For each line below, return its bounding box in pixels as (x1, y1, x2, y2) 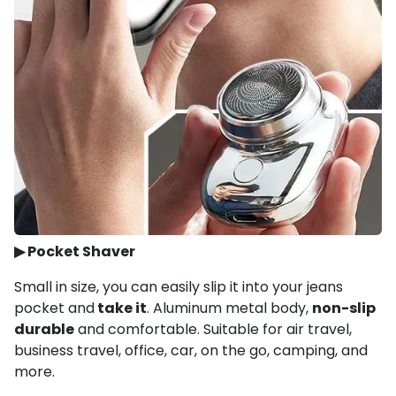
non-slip (312, 298, 376, 318)
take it (95, 298, 147, 318)
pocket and (14, 298, 95, 318)
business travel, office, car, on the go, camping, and (14, 340, 368, 361)
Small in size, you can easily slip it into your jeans (14, 277, 343, 297)
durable (14, 319, 74, 339)
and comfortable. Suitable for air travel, (74, 319, 352, 339)
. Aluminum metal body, (147, 298, 312, 318)
